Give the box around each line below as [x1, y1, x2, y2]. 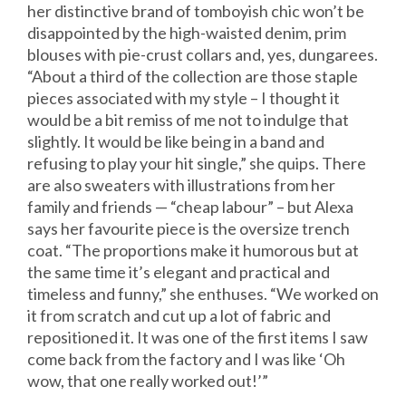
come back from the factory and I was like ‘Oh [27, 349, 345, 370]
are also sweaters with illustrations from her [27, 175, 335, 196]
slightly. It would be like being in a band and [27, 131, 324, 152]
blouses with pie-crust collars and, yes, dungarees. [27, 44, 378, 65]
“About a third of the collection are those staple [27, 66, 358, 87]
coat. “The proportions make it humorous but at [27, 240, 359, 261]
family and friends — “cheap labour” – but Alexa [27, 197, 353, 217]
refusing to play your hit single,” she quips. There [27, 153, 366, 174]
